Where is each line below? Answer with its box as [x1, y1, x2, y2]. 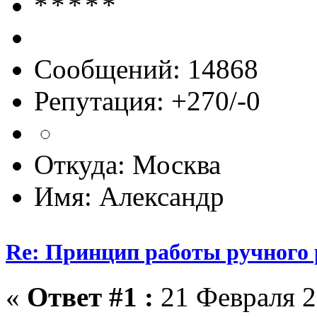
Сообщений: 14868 [34, 53, 258, 84]
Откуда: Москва [34, 149, 221, 180]
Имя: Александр [34, 180, 224, 212]
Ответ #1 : [27, 282, 154, 313]
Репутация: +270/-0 [34, 85, 260, 116]
